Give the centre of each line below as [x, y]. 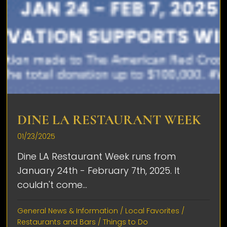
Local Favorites [153, 211]
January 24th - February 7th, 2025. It [99, 170]
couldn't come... [52, 184]
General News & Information [68, 211]
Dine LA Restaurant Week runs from [97, 156]
